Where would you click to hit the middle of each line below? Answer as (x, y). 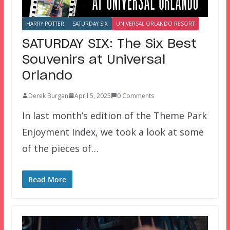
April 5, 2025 (92, 95)
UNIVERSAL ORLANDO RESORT (155, 23)
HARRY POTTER (45, 23)
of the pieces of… (60, 148)
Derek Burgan (48, 95)
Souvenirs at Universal (93, 60)
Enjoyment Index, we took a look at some (113, 132)
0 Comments (135, 95)
